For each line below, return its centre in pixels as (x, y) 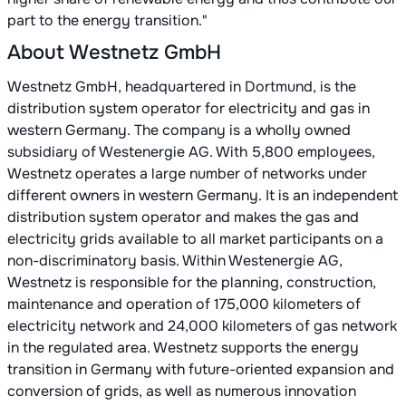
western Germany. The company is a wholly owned (179, 130)
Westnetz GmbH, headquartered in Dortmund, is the (182, 87)
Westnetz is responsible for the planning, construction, (192, 283)
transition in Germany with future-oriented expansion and (201, 370)
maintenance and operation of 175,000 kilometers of (184, 304)
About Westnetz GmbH (114, 53)
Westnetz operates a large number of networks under (187, 174)
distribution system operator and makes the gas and (183, 217)
